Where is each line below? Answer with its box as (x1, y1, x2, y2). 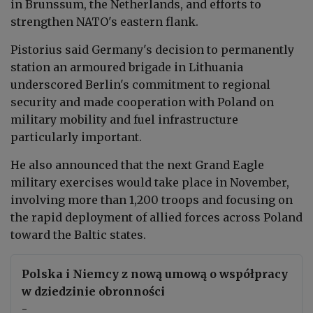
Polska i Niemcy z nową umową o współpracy (22, 266, 288, 281)
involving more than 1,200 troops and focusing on (10, 192, 293, 207)
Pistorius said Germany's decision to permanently (10, 42, 294, 57)
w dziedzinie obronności (22, 284, 165, 298)
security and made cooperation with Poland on (10, 94, 274, 109)
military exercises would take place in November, (10, 175, 289, 189)
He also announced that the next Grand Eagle (10, 157, 264, 172)
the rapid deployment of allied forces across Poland (10, 210, 303, 224)
